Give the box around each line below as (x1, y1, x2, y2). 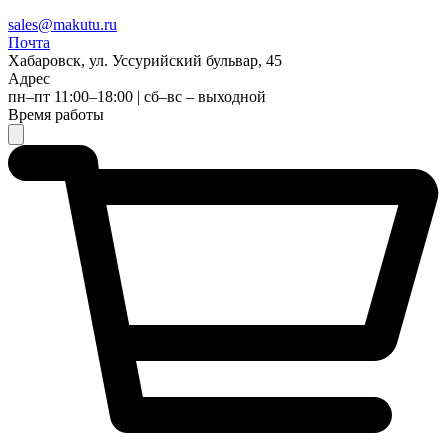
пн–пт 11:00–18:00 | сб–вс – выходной (8, 88, 266, 106)
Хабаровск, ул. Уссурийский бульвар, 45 (8, 52, 282, 70)
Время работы (8, 106, 104, 124)
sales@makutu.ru (8, 16, 117, 34)
